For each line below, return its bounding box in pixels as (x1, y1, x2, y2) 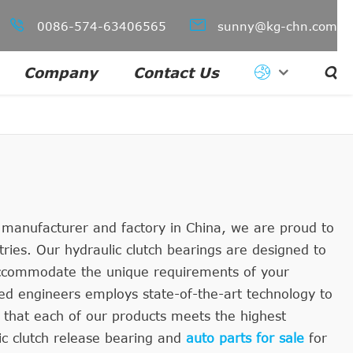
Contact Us (133, 64, 219, 81)
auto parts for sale (186, 331, 304, 345)
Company (24, 64, 98, 81)
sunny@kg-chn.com (214, 19, 337, 33)
